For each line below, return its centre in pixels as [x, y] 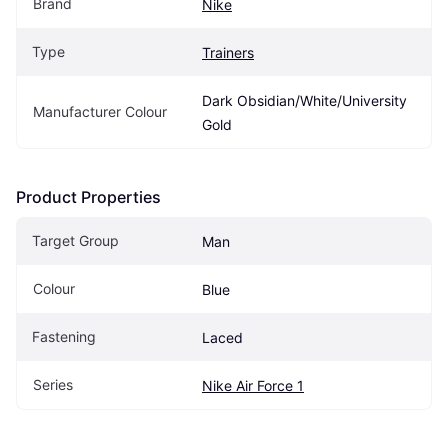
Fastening [64, 336]
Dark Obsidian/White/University [304, 100]
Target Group [75, 240]
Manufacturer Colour [100, 111]
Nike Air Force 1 [253, 385]
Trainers [228, 52]
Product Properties [88, 196]
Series [53, 384]
